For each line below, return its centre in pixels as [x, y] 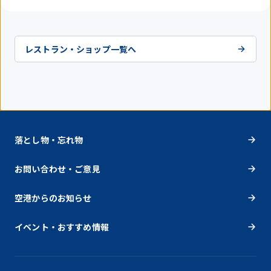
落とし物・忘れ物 [49, 139]
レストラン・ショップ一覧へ [81, 49]
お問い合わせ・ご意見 [57, 168]
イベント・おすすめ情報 [62, 227]
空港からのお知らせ [53, 198]
